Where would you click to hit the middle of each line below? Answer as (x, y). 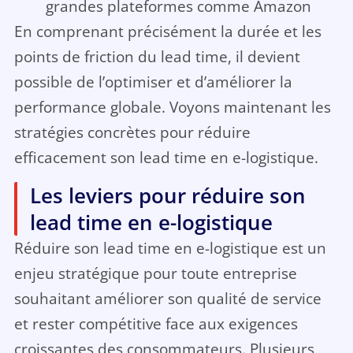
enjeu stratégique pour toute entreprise (155, 273)
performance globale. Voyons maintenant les (172, 107)
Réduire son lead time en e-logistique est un (170, 247)
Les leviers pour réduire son (167, 195)
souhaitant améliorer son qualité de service (167, 298)
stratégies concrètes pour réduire (132, 132)
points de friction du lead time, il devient (157, 57)
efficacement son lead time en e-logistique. (166, 158)
